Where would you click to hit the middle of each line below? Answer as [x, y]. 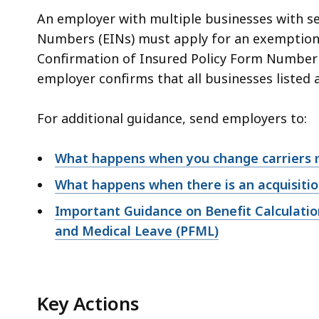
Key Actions [88, 304]
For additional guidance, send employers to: [172, 119]
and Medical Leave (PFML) [137, 231]
